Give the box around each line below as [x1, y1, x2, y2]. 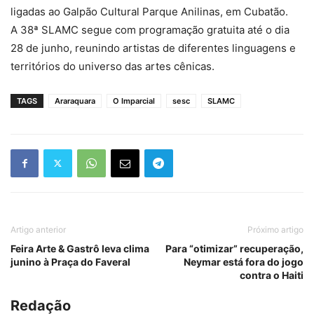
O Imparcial [113, 95, 155, 106]
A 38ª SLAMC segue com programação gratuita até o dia [11, 22, 289, 36]
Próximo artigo [247, 224, 303, 235]
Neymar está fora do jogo [184, 255, 303, 268]
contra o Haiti [240, 268, 303, 281]
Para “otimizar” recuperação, [165, 242, 303, 254]
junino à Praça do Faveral [11, 255, 130, 268]
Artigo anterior [11, 224, 66, 235]
